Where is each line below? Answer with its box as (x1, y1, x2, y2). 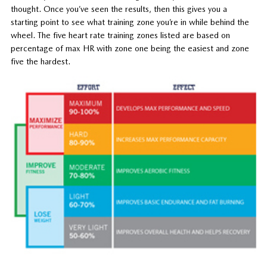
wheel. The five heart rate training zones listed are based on (10, 30, 230, 41)
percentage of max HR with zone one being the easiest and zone (10, 44, 249, 54)
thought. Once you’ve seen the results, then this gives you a (10, 4, 227, 14)
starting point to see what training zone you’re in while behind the (10, 17, 249, 27)
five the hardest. (10, 57, 70, 67)
